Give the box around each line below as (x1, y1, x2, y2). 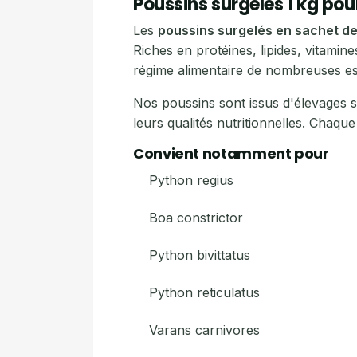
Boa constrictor (149, 210, 243, 226)
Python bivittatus (149, 247, 250, 263)
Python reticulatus (149, 284, 260, 300)
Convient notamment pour (133, 143, 329, 163)
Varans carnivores (149, 322, 260, 338)
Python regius (149, 172, 233, 188)
